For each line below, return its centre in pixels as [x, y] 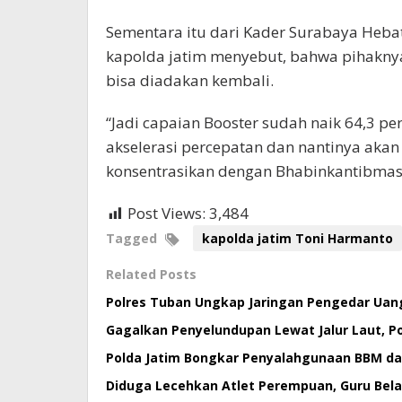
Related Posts [151, 275]
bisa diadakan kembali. [190, 81]
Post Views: [166, 214]
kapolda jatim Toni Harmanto [297, 239]
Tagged [133, 239]
